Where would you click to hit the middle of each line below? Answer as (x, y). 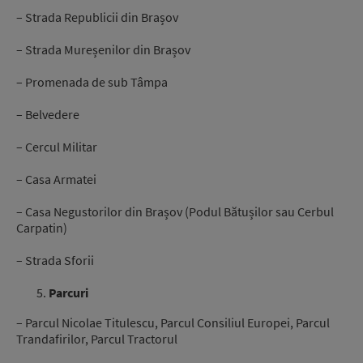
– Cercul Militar (57, 147)
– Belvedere (48, 115)
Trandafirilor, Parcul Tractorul (97, 338)
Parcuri (68, 293)
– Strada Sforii (55, 261)
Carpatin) (42, 228)
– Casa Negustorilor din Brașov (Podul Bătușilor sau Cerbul (175, 212)
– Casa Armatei (56, 179)
